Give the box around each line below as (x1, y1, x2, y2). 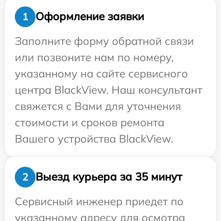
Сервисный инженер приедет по (15, 194, 184, 208)
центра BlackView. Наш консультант (15, 82, 202, 97)
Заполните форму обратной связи (15, 34, 194, 48)
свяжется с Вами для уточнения (15, 99, 181, 113)
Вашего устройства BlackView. (15, 131, 173, 146)
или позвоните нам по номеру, (15, 50, 174, 64)
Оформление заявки (36, 9, 144, 24)
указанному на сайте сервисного (15, 66, 188, 80)
